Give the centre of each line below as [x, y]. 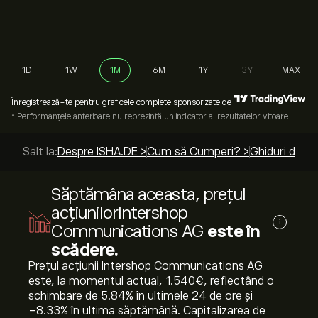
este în [234, 231]
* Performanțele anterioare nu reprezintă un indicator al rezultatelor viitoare [150, 116]
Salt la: [40, 152]
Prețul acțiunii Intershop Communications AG [146, 266]
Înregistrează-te [42, 102]
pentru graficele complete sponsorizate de [152, 102]
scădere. [84, 250]
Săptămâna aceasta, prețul [149, 194]
